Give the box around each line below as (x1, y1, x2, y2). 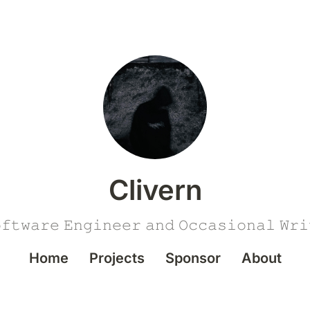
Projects (89, 250, 145, 266)
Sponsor (165, 250, 221, 266)
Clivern (108, 173, 202, 207)
